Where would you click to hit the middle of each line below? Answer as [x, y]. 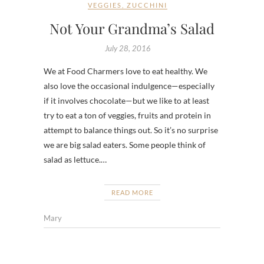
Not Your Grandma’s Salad [132, 28]
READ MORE [132, 192]
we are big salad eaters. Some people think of [125, 144]
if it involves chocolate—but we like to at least [126, 100]
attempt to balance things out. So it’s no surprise [131, 130]
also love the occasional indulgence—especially [129, 85]
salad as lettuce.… [75, 159]
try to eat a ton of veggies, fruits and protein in [127, 115]
